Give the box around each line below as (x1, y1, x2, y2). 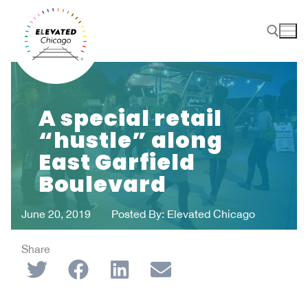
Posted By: (111, 207, 164, 220)
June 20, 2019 (21, 207, 91, 220)
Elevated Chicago (164, 207, 255, 220)
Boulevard (38, 168, 166, 199)
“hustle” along (38, 124, 223, 155)
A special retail (38, 102, 222, 133)
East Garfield (38, 146, 195, 177)
